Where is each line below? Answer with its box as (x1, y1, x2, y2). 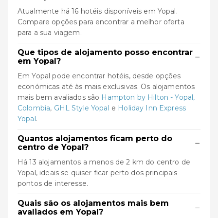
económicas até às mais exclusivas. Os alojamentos (18, 82, 195, 91)
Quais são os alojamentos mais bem (18, 199, 169, 208)
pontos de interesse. (18, 179, 89, 188)
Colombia (18, 104, 51, 112)
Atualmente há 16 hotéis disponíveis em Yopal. (18, 7, 178, 16)
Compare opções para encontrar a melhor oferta (18, 18, 184, 26)
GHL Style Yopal (54, 104, 109, 112)
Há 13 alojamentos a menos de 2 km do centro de (18, 158, 190, 166)
